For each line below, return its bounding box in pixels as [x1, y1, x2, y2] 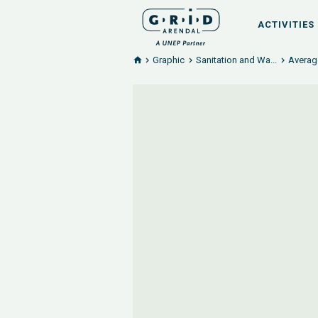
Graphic [153, 55, 185, 65]
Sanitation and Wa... [196, 55, 277, 65]
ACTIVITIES [258, 19, 314, 30]
